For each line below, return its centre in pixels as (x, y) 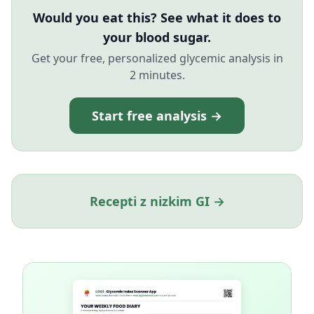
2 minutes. (157, 75)
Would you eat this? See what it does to (157, 18)
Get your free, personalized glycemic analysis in (157, 58)
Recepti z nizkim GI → (157, 201)
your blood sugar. (157, 37)
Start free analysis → (157, 116)
